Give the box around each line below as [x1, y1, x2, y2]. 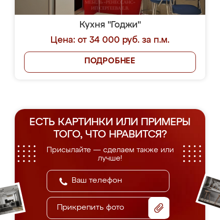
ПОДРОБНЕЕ [84, 57, 136, 65]
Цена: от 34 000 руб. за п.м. [51, 36, 169, 45]
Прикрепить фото [57, 204, 124, 212]
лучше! [98, 155, 122, 162]
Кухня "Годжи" [79, 21, 141, 29]
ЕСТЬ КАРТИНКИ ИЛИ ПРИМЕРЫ [29, 117, 191, 128]
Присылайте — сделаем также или [46, 146, 174, 154]
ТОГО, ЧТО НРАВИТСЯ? [53, 130, 167, 140]
